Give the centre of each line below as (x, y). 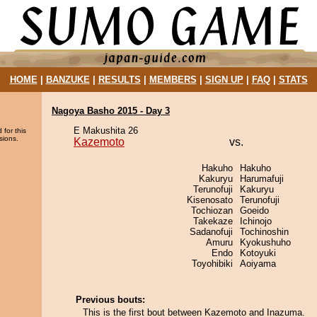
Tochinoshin (264, 232)
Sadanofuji (211, 232)
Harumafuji (262, 179)
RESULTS (119, 80)
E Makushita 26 (106, 131)
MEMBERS (173, 80)
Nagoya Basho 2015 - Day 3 (111, 111)
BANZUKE (68, 80)
